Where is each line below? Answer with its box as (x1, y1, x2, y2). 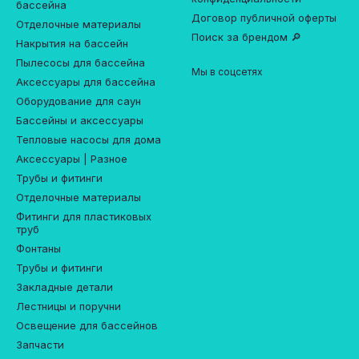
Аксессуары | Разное (16, 152, 127, 165)
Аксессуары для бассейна (16, 75, 155, 88)
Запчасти (16, 338, 64, 351)
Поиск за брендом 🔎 (192, 30, 301, 43)
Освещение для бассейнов (16, 319, 158, 332)
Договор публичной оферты (192, 11, 337, 24)
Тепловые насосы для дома (16, 133, 161, 146)
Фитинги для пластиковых (16, 210, 151, 223)
